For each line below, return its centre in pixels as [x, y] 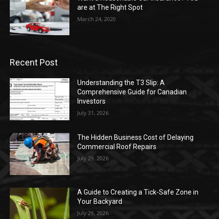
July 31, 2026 [93, 113]
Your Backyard [100, 201]
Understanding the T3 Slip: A [121, 83]
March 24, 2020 [97, 19]
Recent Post [34, 63]
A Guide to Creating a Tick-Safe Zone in [138, 192]
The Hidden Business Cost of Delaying [136, 137]
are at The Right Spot [110, 7]
